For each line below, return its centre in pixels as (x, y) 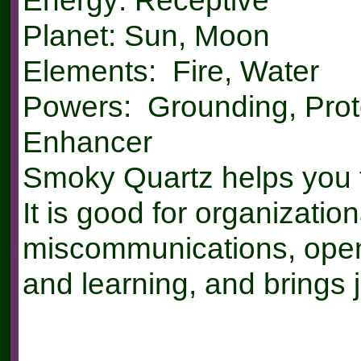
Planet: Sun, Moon (146, 36)
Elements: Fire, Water (170, 71)
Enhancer (87, 142)
